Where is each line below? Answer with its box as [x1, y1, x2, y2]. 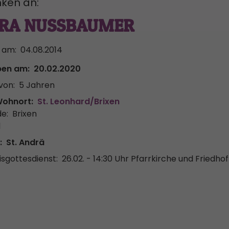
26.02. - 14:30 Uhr [62, 153, 129, 165]
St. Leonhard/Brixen [37, 96, 120, 107]
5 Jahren [19, 79, 55, 91]
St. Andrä [6, 136, 44, 148]
